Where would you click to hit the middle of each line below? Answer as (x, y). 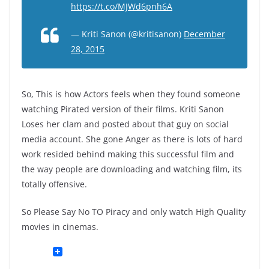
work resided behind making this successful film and (128, 154)
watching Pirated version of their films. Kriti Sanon (123, 109)
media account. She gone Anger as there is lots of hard (132, 139)
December (204, 34)
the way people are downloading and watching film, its (132, 169)
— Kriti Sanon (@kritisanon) (127, 34)
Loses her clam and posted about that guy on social (125, 124)
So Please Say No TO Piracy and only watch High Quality (134, 212)
